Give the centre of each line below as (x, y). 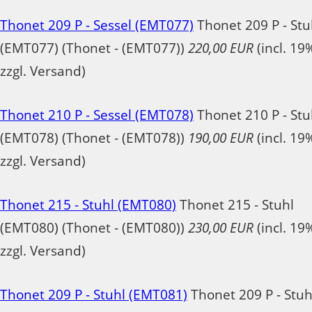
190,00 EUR (221, 138)
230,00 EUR (221, 227)
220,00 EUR (221, 48)
